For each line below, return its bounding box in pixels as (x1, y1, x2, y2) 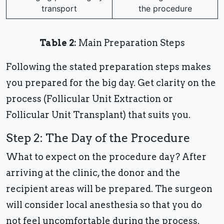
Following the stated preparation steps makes (6, 61, 211, 72)
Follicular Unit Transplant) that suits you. (6, 109, 194, 120)
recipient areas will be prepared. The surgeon (6, 183, 212, 194)
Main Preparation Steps (76, 37, 185, 48)
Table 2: (39, 37, 76, 48)
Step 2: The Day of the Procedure (6, 130, 190, 145)
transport (41, 3, 77, 14)
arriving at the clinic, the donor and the (6, 167, 180, 178)
